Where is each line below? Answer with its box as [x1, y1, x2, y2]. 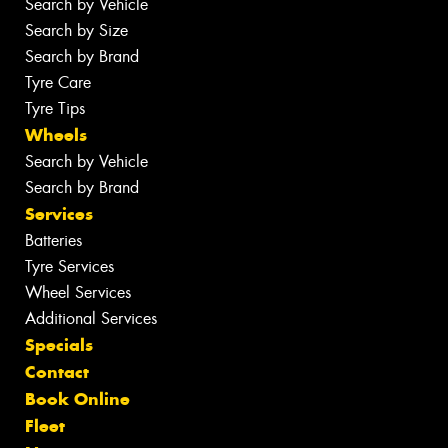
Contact [25, 360, 89, 383]
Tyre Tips [25, 97, 85, 119]
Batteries [25, 229, 82, 251]
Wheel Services [25, 281, 131, 303]
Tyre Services [25, 255, 114, 277]
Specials [25, 333, 93, 356]
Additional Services [25, 307, 157, 329]
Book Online [25, 387, 130, 410]
